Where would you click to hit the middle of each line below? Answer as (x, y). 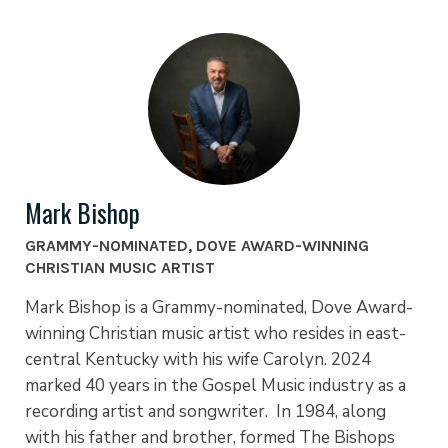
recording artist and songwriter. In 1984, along (205, 412)
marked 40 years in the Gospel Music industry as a (215, 386)
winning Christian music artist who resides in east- (215, 334)
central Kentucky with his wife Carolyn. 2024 (198, 360)
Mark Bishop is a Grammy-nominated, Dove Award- (219, 308)
